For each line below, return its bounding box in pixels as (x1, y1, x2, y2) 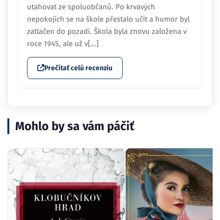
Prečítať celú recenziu (44, 63, 112, 72)
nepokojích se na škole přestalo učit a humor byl (27, 14, 190, 24)
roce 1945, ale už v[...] (27, 39, 99, 48)
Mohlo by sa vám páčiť (15, 119, 134, 133)
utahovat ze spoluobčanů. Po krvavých (27, 2, 155, 11)
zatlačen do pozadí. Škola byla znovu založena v (27, 27, 187, 36)
